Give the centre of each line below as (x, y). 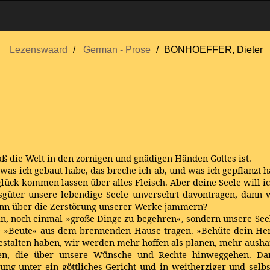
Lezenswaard (39, 50)
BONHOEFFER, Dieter (213, 50)
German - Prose (117, 50)
